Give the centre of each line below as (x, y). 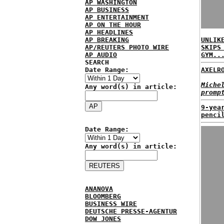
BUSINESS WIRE (111, 204)
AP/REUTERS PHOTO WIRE (127, 47)
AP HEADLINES (109, 32)
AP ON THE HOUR (113, 25)
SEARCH (97, 62)
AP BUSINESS (107, 10)
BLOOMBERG (103, 196)
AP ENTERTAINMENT (117, 17)
